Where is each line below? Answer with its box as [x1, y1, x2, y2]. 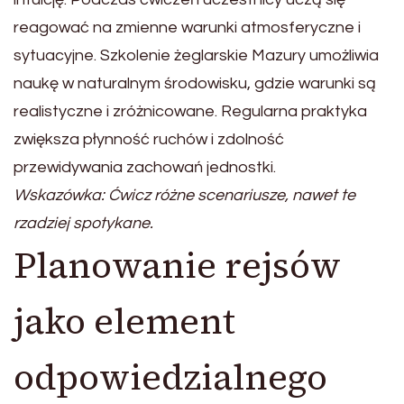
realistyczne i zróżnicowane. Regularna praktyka [14, 103, 367, 121]
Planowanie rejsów [14, 241, 341, 290]
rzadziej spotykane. [14, 215, 153, 233]
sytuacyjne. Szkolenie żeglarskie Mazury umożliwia [14, 47, 379, 65]
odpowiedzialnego [14, 353, 327, 402]
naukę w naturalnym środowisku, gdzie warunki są [14, 75, 376, 93]
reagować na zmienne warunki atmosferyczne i [14, 19, 361, 37]
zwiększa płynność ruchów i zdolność [14, 131, 284, 149]
